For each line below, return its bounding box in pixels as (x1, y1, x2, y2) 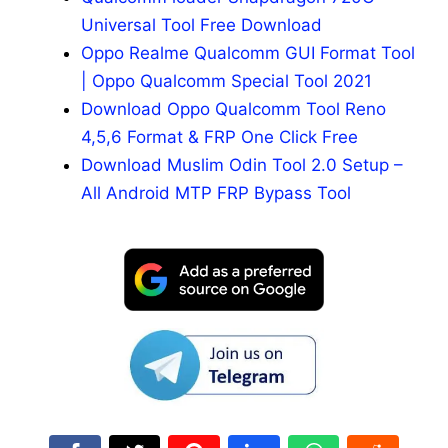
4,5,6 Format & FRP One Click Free (81, 127, 358, 148)
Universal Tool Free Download (81, 15, 322, 36)
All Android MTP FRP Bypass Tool (81, 183, 351, 204)
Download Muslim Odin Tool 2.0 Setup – (81, 155, 403, 176)
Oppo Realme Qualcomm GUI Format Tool (81, 43, 415, 64)
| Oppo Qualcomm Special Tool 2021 (81, 71, 372, 92)
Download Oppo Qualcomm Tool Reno (81, 99, 386, 120)
